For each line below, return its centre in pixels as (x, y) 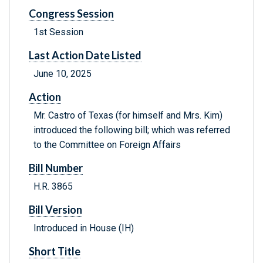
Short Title (55, 252)
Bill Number (56, 168)
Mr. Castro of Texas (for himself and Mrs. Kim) (128, 116)
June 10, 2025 (63, 74)
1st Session (58, 32)
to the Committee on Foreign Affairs (107, 145)
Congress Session (71, 14)
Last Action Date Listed (85, 55)
